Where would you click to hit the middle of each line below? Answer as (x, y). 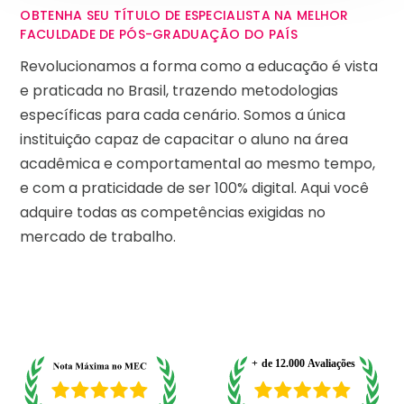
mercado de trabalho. (98, 236)
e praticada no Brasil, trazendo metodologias (179, 90)
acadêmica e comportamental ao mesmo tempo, (198, 163)
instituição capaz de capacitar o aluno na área (184, 139)
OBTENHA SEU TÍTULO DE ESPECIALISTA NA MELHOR (184, 16)
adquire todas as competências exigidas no (173, 212)
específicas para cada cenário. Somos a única (183, 115)
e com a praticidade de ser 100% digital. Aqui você (195, 188)
